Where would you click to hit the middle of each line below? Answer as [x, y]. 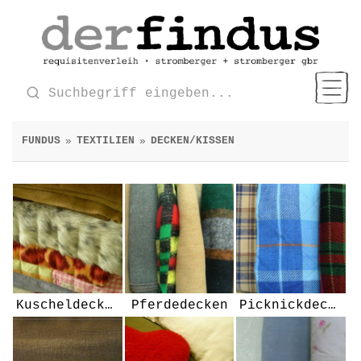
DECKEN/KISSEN [193, 141]
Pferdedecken [179, 306]
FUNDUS [41, 141]
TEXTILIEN [106, 141]
